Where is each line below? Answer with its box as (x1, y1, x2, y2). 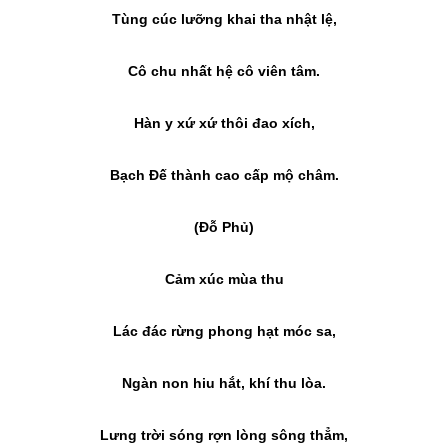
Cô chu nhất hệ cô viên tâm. (128, 63, 320, 79)
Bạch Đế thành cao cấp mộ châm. (109, 167, 339, 183)
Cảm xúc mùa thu (164, 271, 284, 287)
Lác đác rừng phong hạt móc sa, (112, 323, 336, 339)
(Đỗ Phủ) (194, 219, 254, 235)
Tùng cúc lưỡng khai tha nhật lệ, (111, 11, 337, 27)
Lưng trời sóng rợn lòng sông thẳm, (100, 427, 348, 443)
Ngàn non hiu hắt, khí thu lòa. (122, 375, 326, 391)
